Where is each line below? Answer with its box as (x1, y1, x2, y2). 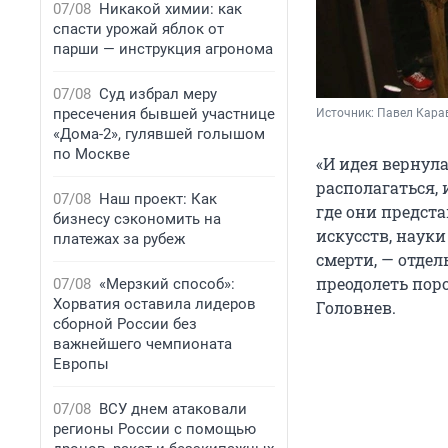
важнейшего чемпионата (53, 335, 232, 353)
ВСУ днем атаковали (99, 400, 247, 418)
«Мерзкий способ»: (99, 275, 235, 293)
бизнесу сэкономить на (53, 210, 221, 228)
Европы (53, 355, 109, 373)
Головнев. (316, 297, 396, 319)
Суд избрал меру (99, 85, 217, 103)
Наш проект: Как (99, 190, 217, 208)
